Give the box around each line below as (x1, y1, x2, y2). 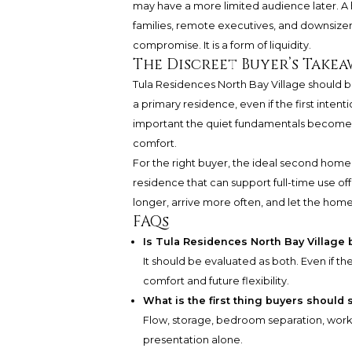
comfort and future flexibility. (143, 275, 290, 288)
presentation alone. (143, 334, 244, 346)
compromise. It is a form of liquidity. (132, 39, 311, 52)
